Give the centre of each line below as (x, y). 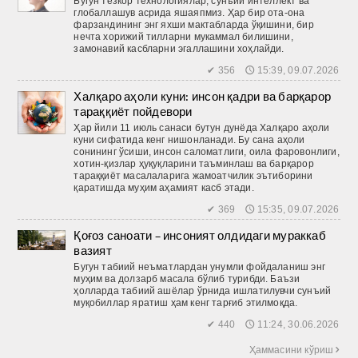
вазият (93, 250)
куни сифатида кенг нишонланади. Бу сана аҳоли (189, 139)
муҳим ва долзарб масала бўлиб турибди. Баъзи (187, 278)
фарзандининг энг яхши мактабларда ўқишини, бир (194, 24)
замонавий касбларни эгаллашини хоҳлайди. (179, 48)
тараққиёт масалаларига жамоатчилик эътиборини (193, 175)
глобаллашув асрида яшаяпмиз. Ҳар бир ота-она (189, 12)
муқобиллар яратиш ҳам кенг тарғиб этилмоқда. (186, 302)
